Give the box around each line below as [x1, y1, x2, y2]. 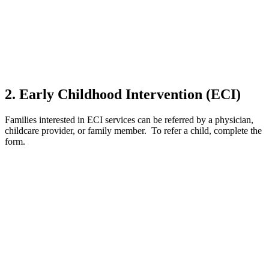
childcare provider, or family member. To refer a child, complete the [5, 125, 262, 136]
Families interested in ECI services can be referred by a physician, [5, 115, 253, 125]
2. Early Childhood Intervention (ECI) [5, 86, 244, 103]
